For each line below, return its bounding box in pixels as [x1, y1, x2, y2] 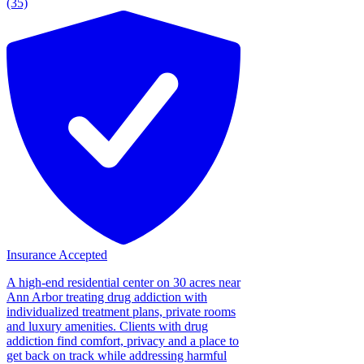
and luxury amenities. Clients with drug [6, 318, 208, 333]
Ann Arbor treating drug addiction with [6, 289, 207, 304]
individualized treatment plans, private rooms [6, 304, 236, 318]
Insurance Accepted [6, 247, 107, 262]
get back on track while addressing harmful [6, 348, 227, 362]
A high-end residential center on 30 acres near [6, 275, 240, 289]
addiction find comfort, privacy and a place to [6, 333, 239, 348]
